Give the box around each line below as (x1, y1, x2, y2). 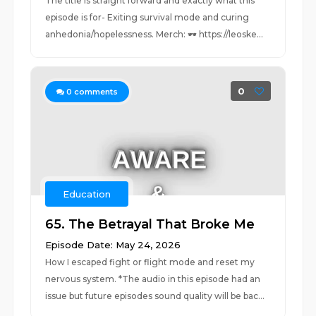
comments (72, 87, 119, 97)
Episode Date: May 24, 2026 (45, 239, 181, 250)
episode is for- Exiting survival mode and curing (45, 12, 250, 23)
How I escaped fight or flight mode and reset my (45, 257, 255, 267)
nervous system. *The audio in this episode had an (45, 274, 261, 284)
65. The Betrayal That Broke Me (45, 217, 255, 232)
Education (63, 188, 111, 200)
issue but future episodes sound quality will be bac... (45, 291, 265, 301)
